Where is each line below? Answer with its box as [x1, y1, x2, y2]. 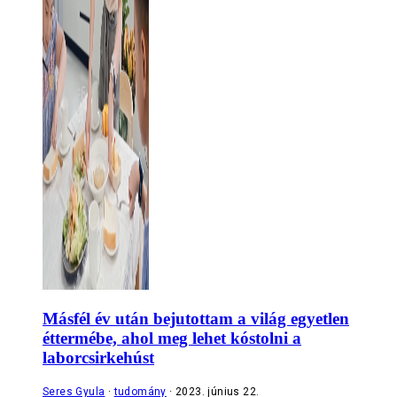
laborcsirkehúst [43, 348, 154, 368]
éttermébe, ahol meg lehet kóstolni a [43, 329, 301, 348]
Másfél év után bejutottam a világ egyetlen [43, 309, 349, 329]
